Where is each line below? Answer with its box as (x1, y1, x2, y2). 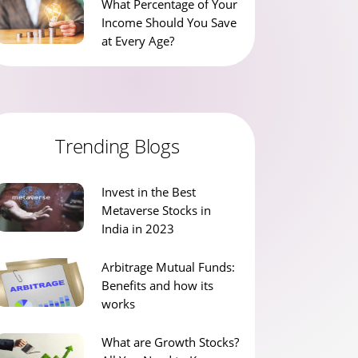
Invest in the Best (101, 184, 196, 201)
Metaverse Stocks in (101, 202, 211, 219)
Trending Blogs (55, 133, 180, 160)
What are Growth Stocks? (101, 334, 239, 351)
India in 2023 (101, 221, 174, 237)
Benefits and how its (101, 277, 213, 294)
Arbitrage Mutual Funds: (101, 259, 235, 276)
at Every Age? (101, 33, 174, 50)
